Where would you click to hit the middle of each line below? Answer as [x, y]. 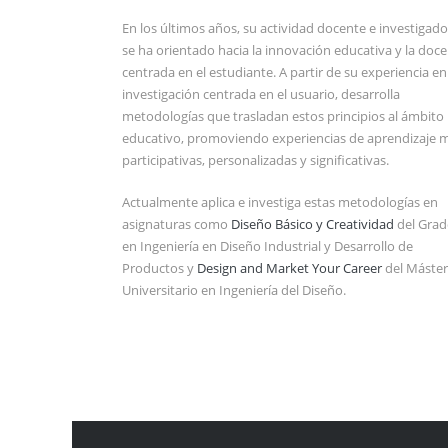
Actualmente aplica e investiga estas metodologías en [280, 201]
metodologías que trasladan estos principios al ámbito [283, 115]
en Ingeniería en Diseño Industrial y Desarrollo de [267, 245]
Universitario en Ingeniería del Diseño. [234, 289]
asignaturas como [176, 223]
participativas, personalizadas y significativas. [255, 159]
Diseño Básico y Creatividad [312, 223]
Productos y [159, 267]
